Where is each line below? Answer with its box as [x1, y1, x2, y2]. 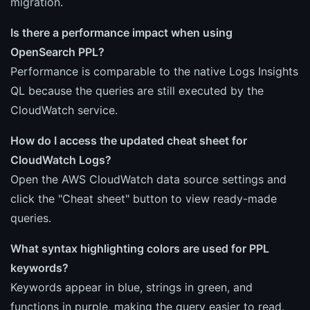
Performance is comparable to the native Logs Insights [10, 64, 298, 78]
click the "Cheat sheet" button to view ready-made [10, 191, 277, 206]
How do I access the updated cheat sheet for [10, 133, 247, 147]
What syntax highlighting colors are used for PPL [10, 241, 269, 255]
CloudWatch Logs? [10, 152, 111, 167]
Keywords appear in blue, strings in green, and [10, 280, 253, 294]
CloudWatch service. [10, 102, 118, 117]
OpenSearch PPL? [10, 44, 104, 59]
